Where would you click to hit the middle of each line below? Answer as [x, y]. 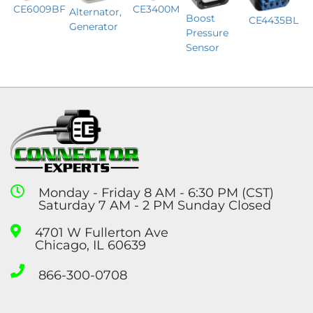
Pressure [207, 32]
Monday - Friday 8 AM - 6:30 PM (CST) [156, 192]
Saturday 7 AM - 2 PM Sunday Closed [155, 205]
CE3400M [156, 9]
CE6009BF [40, 9]
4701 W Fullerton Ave [102, 232]
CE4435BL [273, 21]
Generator [93, 26]
